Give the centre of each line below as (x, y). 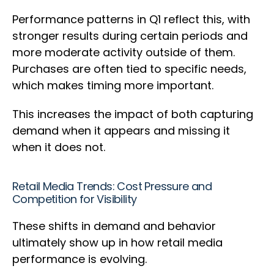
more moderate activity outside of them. (124, 53)
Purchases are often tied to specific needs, (129, 69)
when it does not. (60, 147)
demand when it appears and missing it (121, 131)
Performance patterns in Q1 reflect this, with (131, 20)
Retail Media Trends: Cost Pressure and (112, 187)
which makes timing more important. (114, 86)
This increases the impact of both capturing (133, 114)
